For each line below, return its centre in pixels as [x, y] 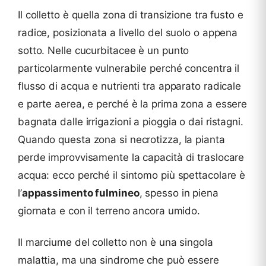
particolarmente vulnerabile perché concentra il [129, 68]
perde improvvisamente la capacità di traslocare [131, 157]
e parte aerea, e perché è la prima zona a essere [133, 104]
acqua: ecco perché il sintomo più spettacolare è [132, 175]
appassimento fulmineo [80, 193]
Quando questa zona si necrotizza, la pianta [121, 140]
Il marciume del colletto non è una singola [115, 242]
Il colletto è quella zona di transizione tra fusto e [131, 15]
